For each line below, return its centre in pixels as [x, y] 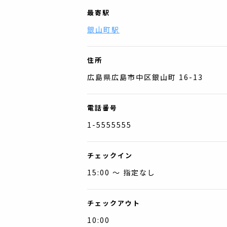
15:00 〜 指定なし [121, 172]
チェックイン [110, 155]
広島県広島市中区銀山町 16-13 [145, 77]
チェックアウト [114, 203]
